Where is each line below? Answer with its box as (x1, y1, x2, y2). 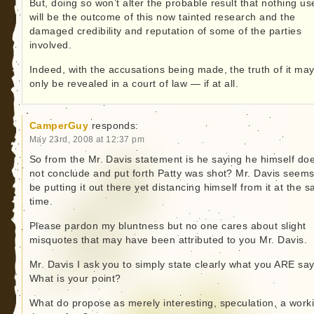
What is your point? (29, 273, 121, 285)
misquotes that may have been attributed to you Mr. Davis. (29, 235, 308, 246)
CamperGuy (29, 121, 89, 132)
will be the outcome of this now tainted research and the (29, 12, 296, 23)
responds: (91, 121, 139, 132)
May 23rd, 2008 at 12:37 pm (29, 135, 145, 144)
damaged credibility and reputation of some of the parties (29, 26, 302, 37)
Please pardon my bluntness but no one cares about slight (29, 221, 306, 232)
